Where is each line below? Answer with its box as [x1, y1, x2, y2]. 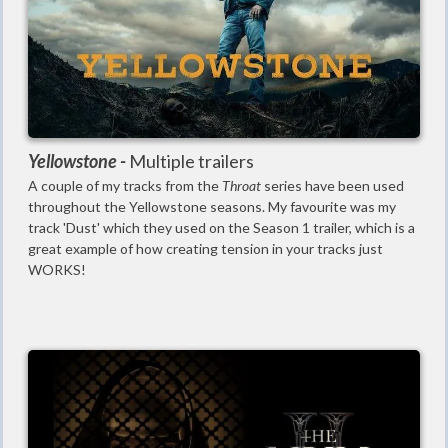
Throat [222, 176, 264, 194]
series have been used [264, 176, 404, 194]
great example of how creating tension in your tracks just [28, 239, 383, 257]
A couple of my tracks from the [28, 176, 222, 194]
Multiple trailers [129, 149, 254, 172]
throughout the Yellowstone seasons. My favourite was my [28, 197, 396, 215]
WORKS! [28, 260, 86, 278]
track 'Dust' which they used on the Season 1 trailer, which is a [28, 218, 415, 236]
